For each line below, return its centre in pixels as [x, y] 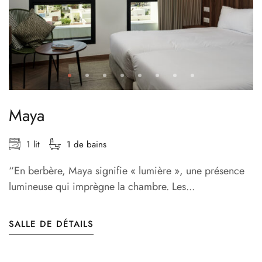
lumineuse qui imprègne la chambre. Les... [102, 187]
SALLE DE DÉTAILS [51, 224]
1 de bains [87, 145]
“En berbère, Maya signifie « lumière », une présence [127, 171]
